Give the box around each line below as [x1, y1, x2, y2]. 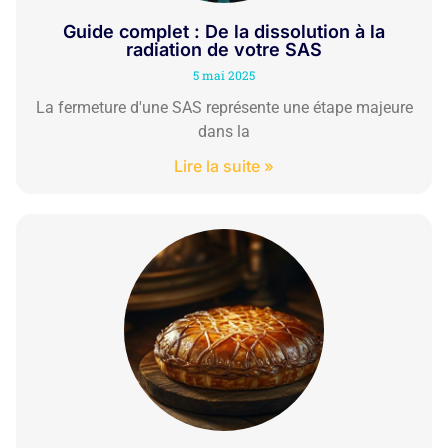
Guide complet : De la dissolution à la [63, 20, 385, 42]
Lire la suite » [174, 155, 274, 176]
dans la [198, 121, 250, 141]
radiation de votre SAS [126, 38, 322, 60]
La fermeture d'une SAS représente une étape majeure [35, 97, 413, 117]
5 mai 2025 [193, 66, 255, 83]
